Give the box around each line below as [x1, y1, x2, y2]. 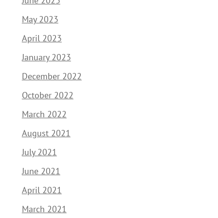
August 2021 [21, 127, 71, 139]
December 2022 [21, 71, 82, 82]
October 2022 [21, 90, 73, 101]
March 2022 [21, 109, 67, 120]
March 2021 [21, 203, 67, 215]
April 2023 [21, 33, 62, 44]
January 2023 [21, 52, 71, 63]
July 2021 [21, 146, 57, 158]
